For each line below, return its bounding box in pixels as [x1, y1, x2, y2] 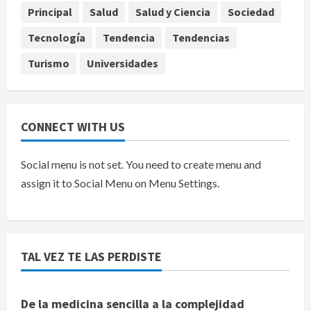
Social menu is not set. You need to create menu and [21, 157, 261, 171]
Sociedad [228, 5, 274, 19]
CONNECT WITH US [21, 118, 125, 135]
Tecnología [28, 31, 85, 45]
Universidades [87, 56, 158, 71]
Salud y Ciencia [135, 5, 210, 19]
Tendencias [172, 31, 230, 45]
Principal [28, 5, 72, 19]
